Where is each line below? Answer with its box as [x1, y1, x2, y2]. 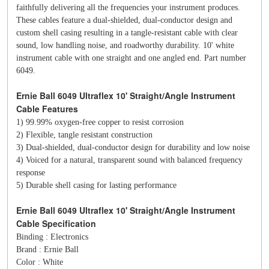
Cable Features [16, 103, 80, 115]
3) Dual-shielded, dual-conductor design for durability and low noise [16, 143, 250, 152]
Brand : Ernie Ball [16, 245, 79, 254]
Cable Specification [16, 217, 96, 229]
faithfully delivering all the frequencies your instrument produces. [16, 3, 240, 12]
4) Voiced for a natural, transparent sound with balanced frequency [16, 156, 243, 165]
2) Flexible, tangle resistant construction [16, 130, 153, 139]
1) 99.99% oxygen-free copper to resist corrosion [16, 118, 184, 127]
